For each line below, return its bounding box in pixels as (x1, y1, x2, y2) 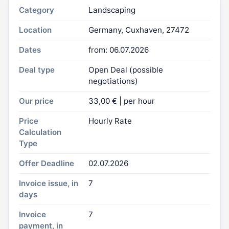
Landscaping (88, 5, 135, 15)
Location (19, 25, 52, 35)
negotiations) (88, 76, 138, 86)
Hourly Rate (88, 116, 132, 126)
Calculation (19, 127, 61, 138)
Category (19, 5, 54, 15)
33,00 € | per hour (88, 96, 155, 106)
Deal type (19, 65, 55, 75)
